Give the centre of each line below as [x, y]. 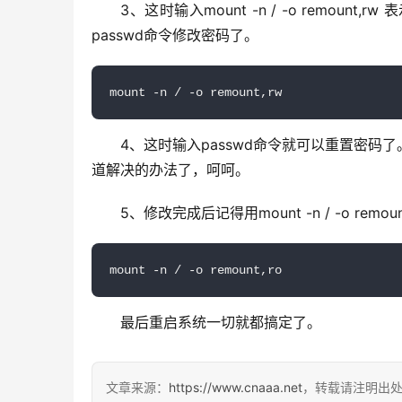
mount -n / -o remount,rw [196, 92]
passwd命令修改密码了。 [175, 35]
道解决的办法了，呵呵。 [170, 169]
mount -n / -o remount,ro [196, 270]
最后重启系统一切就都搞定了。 [221, 322]
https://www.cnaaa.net [236, 387]
